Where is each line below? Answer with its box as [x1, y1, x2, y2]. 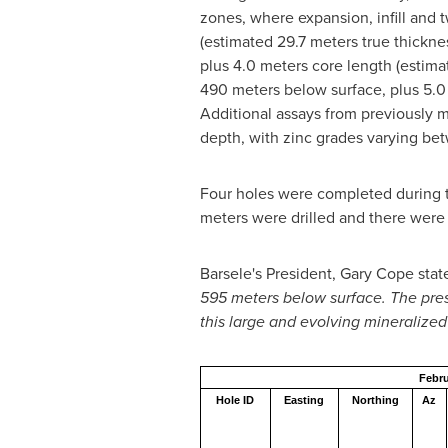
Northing [351, 394, 399, 406]
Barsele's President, [199, 262, 340, 285]
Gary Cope [339, 262, 414, 285]
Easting [284, 394, 324, 406]
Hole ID [216, 394, 254, 406]
